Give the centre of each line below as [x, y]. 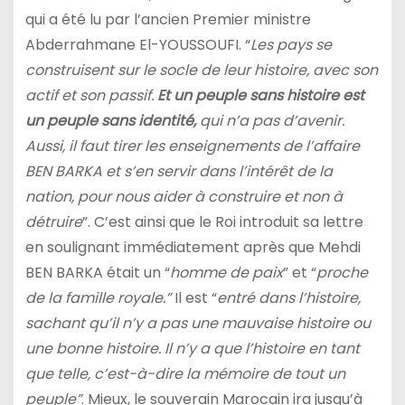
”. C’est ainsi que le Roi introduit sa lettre [222, 222]
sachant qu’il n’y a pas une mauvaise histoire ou [198, 324]
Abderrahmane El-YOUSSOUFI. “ [137, 45]
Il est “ [193, 298]
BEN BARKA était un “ [97, 273]
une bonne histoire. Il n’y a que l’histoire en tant [192, 349]
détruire [53, 222]
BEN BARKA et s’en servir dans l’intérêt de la [179, 172]
